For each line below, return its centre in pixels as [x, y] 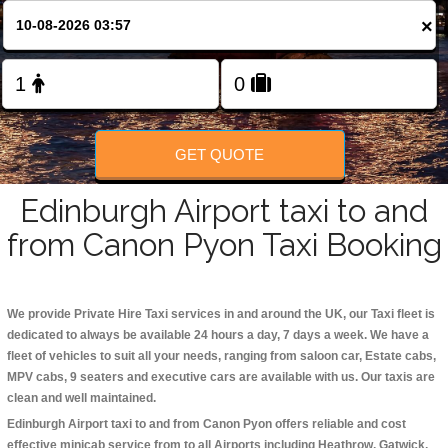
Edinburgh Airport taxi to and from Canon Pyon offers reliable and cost [206, 424]
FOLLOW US [224, 70]
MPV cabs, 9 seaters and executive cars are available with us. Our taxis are [221, 377]
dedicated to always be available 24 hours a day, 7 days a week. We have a [218, 335]
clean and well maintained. [81, 398]
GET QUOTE [220, 154]
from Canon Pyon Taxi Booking [224, 245]
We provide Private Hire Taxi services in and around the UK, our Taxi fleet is [221, 314]
